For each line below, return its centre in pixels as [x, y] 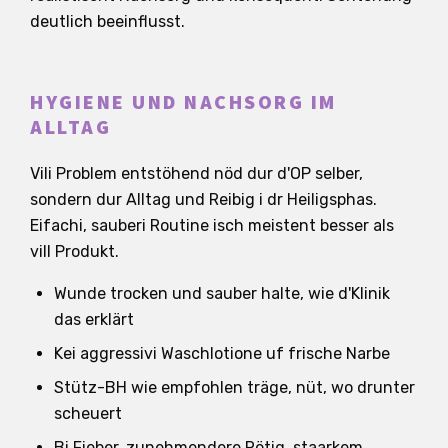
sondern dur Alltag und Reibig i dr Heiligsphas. [203, 199]
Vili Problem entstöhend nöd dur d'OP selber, [196, 173]
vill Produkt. [74, 251]
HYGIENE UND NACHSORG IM [183, 102]
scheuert [88, 413]
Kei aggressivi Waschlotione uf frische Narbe [222, 353]
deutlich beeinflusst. [107, 21]
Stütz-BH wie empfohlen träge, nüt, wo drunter [234, 387]
